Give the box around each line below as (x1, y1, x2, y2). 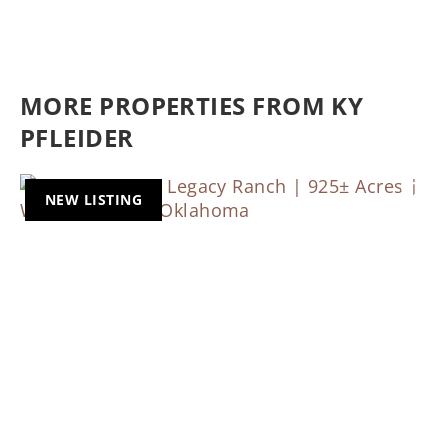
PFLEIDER (20, 120, 134, 154)
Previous (39, 366, 135, 400)
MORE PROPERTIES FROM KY (20, 88, 364, 122)
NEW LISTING (45, 189, 142, 209)
